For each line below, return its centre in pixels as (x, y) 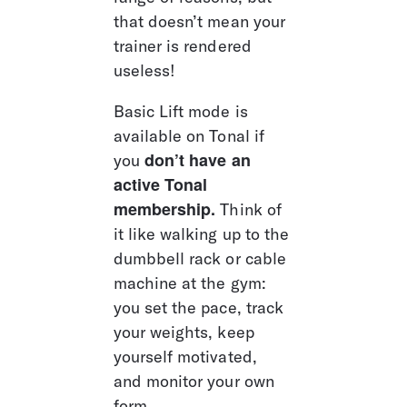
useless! (144, 70)
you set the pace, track (200, 308)
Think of (251, 209)
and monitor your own (196, 381)
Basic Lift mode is (183, 111)
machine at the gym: (192, 283)
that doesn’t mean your (201, 21)
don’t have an (200, 160)
